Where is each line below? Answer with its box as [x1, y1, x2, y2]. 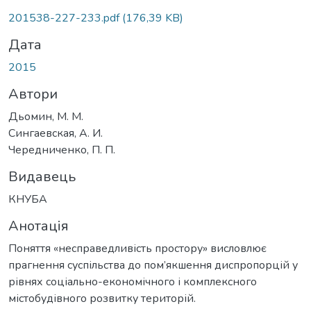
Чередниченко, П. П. [8, 142, 115, 158]
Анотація [8, 216, 69, 235]
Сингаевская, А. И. [8, 125, 103, 141]
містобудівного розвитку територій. [8, 290, 196, 306]
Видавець [8, 167, 76, 186]
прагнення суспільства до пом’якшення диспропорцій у [8, 257, 298, 273]
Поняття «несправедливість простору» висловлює [8, 240, 267, 256]
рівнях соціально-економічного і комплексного [8, 274, 257, 289]
